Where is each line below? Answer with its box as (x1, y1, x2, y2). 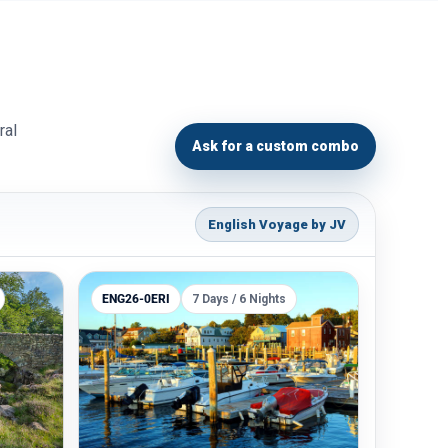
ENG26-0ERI (102, 292, 170, 306)
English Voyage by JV (208, 217, 346, 232)
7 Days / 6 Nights (192, 292, 286, 306)
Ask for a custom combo (192, 138, 359, 154)
